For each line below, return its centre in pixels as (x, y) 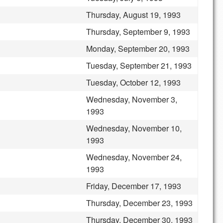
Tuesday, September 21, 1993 (139, 65)
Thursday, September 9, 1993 (138, 32)
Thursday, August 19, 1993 (133, 15)
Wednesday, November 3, (132, 99)
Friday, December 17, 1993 (134, 186)
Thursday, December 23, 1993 (139, 203)
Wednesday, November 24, (134, 157)
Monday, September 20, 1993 (138, 49)
